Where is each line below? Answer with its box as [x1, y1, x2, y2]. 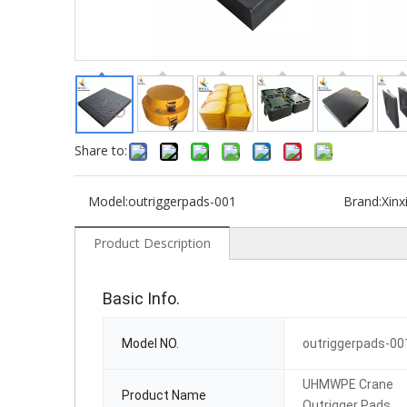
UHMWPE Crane [303, 377, 394, 392]
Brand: [342, 193, 382, 210]
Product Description [94, 234, 211, 252]
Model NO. [122, 335, 179, 351]
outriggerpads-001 [128, 193, 236, 210]
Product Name [122, 387, 206, 402]
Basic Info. [103, 288, 180, 308]
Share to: [74, 142, 127, 159]
